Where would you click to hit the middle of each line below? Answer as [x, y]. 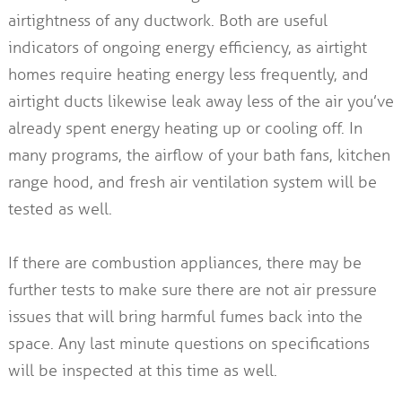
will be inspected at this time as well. [142, 371]
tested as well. [60, 210]
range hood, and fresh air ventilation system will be [192, 183]
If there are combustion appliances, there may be [184, 263]
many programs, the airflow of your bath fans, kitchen [199, 156]
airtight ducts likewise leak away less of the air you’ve [201, 102]
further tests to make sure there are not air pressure [192, 290]
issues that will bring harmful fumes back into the [185, 317]
